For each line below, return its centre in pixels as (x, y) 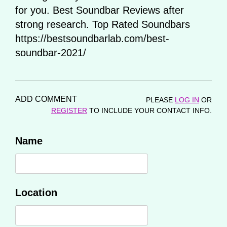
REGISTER (69, 110)
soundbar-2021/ (51, 52)
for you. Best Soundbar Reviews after (100, 10)
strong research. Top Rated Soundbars (103, 24)
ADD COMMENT (46, 99)
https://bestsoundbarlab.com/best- (92, 38)
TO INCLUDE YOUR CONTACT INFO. (149, 110)
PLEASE (160, 100)
